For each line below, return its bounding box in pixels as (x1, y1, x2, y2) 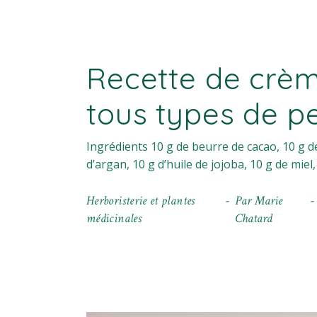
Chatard (234, 209, 272, 226)
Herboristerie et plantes (86, 192, 195, 209)
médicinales (86, 209, 142, 226)
